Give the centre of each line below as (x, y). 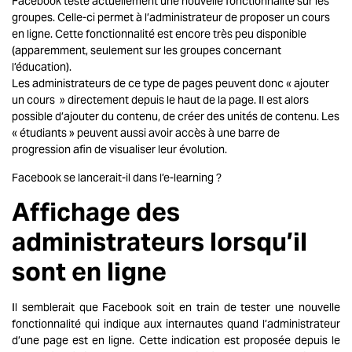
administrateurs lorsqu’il (159, 241)
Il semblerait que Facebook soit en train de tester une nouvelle (176, 307)
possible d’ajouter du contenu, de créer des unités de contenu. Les (176, 117)
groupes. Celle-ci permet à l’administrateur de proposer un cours (171, 18)
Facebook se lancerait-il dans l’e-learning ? (117, 177)
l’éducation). (42, 67)
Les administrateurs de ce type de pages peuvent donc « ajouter (170, 84)
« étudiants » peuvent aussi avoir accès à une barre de (146, 133)
